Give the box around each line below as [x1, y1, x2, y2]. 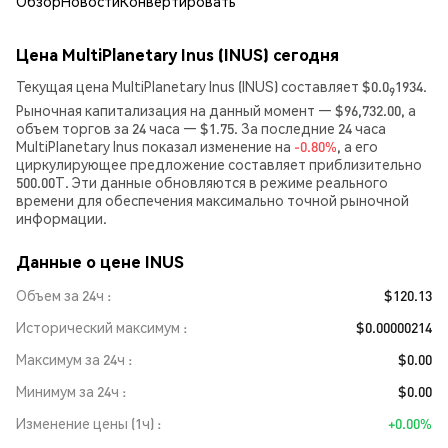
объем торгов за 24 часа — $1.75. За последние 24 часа [16, 118, 386, 137]
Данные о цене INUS [16, 250, 184, 272]
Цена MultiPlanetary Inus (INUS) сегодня [16, 44, 339, 65]
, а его [337, 136, 378, 155]
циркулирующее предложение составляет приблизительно [16, 154, 422, 173]
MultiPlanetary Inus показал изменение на [16, 136, 294, 155]
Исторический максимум [16, 317, 180, 336]
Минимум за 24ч [16, 381, 119, 400]
